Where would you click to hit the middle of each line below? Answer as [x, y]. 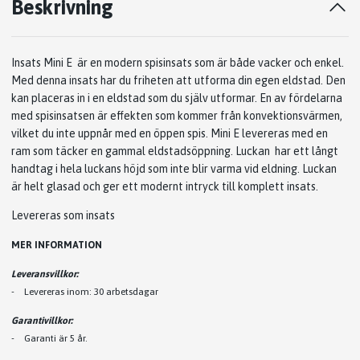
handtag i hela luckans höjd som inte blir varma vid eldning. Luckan [174, 168]
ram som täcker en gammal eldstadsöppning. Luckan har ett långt [175, 151]
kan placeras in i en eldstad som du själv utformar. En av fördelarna [177, 98]
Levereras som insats [64, 215]
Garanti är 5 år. [57, 338]
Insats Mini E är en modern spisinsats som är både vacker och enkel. [178, 62]
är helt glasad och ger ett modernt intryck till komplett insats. [165, 186]
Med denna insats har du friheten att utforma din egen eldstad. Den [178, 80]
